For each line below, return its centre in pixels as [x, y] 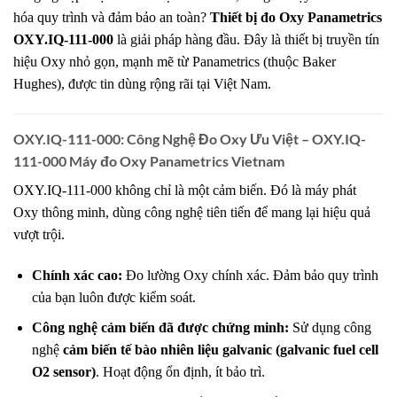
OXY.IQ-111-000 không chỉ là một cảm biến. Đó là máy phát [185, 190]
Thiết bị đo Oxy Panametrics [296, 17]
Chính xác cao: [77, 275]
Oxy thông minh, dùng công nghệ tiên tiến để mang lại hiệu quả [192, 212]
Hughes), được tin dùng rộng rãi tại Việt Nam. [142, 83]
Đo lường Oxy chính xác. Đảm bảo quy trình [250, 275]
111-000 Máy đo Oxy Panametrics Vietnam [149, 160]
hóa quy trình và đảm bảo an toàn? [112, 17]
